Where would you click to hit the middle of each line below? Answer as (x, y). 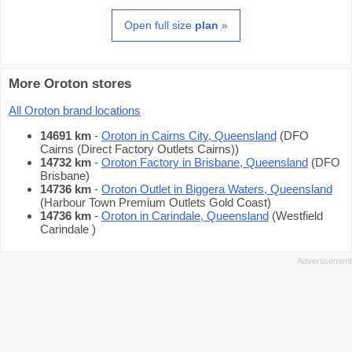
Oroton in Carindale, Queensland (185, 216)
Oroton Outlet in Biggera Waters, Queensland (217, 189)
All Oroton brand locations (75, 111)
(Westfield (296, 216)
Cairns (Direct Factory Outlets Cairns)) (139, 149)
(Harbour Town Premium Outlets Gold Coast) (156, 203)
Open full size (159, 25)
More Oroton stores (70, 84)
